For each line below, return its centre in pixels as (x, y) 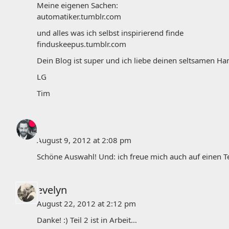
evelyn (52, 190)
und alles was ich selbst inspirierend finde (110, 32)
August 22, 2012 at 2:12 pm (86, 203)
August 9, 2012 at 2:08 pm (84, 140)
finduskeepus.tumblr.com (82, 44)
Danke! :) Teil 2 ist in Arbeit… (87, 220)
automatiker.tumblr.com (79, 16)
